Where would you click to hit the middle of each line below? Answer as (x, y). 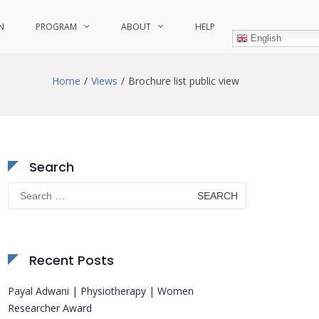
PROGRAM (56, 27)
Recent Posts (72, 260)
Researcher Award (50, 308)
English (265, 38)
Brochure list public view (184, 81)
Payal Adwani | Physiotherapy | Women (101, 291)
